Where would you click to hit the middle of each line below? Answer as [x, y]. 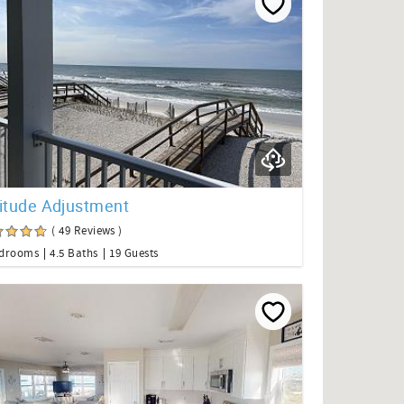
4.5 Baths [74, 254]
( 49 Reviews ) [87, 231]
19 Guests [134, 254]
